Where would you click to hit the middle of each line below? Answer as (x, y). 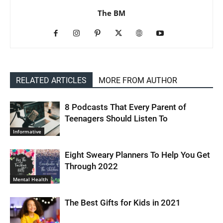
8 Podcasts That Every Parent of (125, 107)
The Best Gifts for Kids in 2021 (123, 202)
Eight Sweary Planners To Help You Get (137, 155)
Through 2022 (91, 166)
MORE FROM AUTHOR (138, 80)
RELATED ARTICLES (51, 80)
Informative (27, 131)
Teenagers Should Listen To (116, 118)
